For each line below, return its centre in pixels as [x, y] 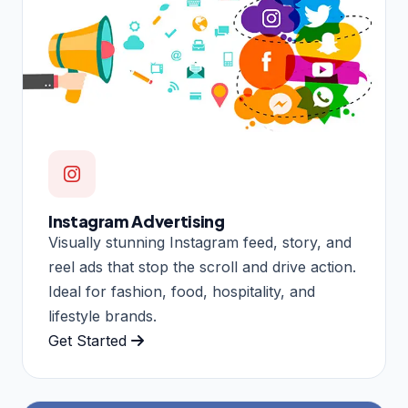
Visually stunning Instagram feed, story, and [200, 243]
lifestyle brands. [102, 316]
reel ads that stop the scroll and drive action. [202, 267]
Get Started [90, 341]
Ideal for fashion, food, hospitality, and [182, 292]
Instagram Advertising [137, 221]
